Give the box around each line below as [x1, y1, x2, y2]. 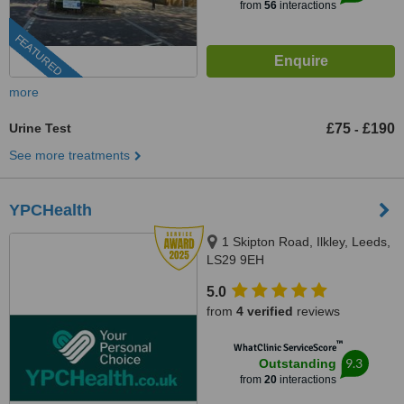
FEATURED [12, 32, 65, 79]
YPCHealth [9, 201, 92, 219]
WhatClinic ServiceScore [233, 342, 336, 353]
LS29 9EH [207, 252, 264, 267]
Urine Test [9, 121, 71, 135]
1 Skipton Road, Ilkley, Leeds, [222, 234, 390, 249]
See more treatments [9, 148, 130, 162]
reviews [293, 304, 340, 318]
